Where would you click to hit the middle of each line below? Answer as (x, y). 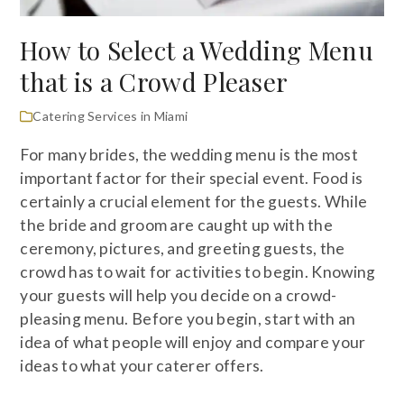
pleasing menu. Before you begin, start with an (188, 319)
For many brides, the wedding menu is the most (189, 155)
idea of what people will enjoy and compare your (193, 343)
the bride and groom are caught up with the (177, 225)
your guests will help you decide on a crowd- (179, 296)
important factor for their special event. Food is (192, 179)
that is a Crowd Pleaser (154, 82)
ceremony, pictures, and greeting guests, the (183, 249)
